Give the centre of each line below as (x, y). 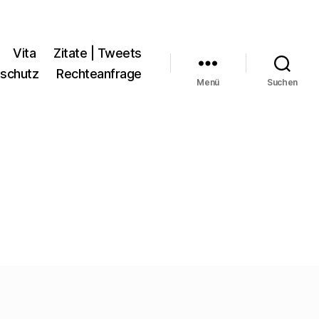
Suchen (282, 82)
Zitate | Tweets (98, 53)
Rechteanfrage (99, 73)
